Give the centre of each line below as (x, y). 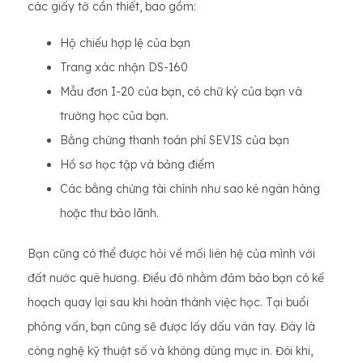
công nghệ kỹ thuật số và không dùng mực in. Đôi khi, (170, 351)
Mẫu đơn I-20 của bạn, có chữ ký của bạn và (181, 92)
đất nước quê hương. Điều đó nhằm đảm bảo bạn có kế (176, 278)
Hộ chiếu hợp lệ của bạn (125, 43)
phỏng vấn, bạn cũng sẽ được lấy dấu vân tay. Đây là (171, 327)
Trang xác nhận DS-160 (124, 67)
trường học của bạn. (114, 116)
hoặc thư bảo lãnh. (109, 213)
